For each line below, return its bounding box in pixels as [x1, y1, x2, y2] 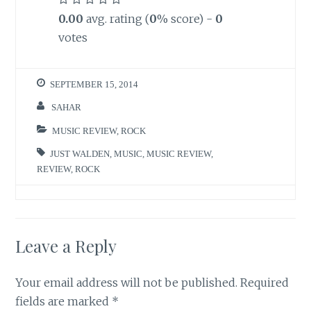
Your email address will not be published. [15, 276, 238, 289]
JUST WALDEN [50, 149, 110, 159]
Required [240, 276, 289, 289]
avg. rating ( [83, 12, 149, 26]
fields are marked [15, 294, 112, 308]
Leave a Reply [15, 235, 117, 257]
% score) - [156, 12, 215, 26]
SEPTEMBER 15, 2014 [50, 79, 139, 89]
